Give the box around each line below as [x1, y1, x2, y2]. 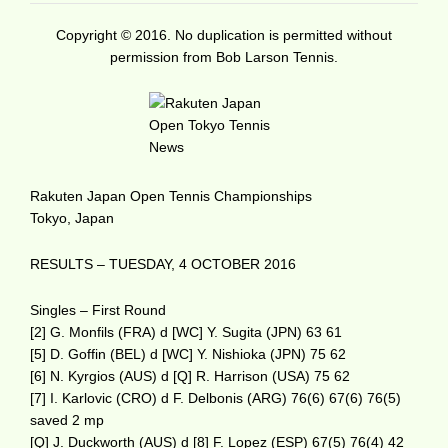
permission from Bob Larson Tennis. [110, 48, 338, 65]
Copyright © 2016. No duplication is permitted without [56, 26, 392, 43]
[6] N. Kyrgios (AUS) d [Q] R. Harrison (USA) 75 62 [30, 367, 350, 384]
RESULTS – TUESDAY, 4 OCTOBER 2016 [30, 255, 296, 272]
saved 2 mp [30, 411, 104, 428]
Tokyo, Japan [30, 209, 114, 226]
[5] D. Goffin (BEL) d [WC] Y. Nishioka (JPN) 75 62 [30, 345, 346, 362]
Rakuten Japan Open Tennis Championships [30, 187, 312, 204]
